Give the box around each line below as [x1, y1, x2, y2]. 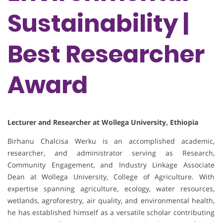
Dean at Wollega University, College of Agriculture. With [7, 172, 215, 182]
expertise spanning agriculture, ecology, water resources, [7, 184, 215, 194]
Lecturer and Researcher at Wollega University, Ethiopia [7, 117, 198, 127]
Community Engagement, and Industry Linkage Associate [7, 160, 215, 170]
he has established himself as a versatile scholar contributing [7, 208, 215, 218]
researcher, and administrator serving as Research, [7, 148, 215, 158]
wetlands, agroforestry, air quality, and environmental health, [7, 196, 215, 206]
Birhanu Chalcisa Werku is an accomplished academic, [7, 136, 215, 146]
